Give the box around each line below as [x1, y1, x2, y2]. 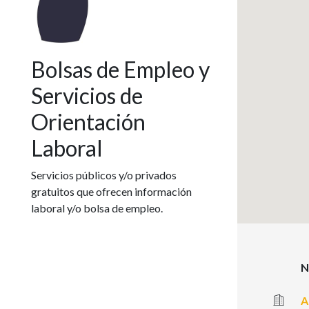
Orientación [31, 108, 146, 135]
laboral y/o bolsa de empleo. [31, 201, 163, 215]
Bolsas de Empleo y [31, 55, 210, 83]
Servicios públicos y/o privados [31, 168, 177, 181]
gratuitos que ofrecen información [31, 184, 192, 198]
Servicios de [31, 81, 143, 109]
